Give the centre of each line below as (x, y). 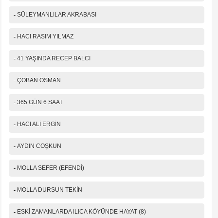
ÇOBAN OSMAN (39, 81)
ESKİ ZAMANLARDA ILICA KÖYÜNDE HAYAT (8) (82, 212)
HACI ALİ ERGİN (39, 124)
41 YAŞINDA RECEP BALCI (54, 59)
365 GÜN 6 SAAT (40, 102)
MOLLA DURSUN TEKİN (50, 190)
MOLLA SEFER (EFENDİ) (51, 168)
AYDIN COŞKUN (39, 146)
